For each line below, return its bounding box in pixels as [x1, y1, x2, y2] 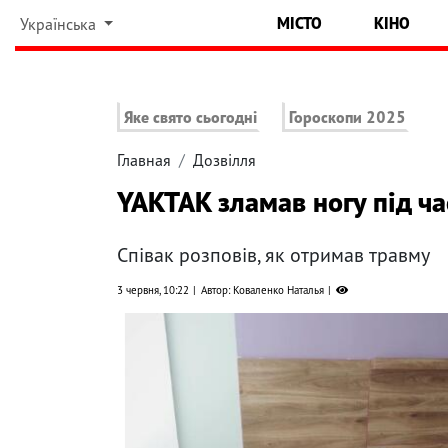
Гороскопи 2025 [289, 107, 407, 128]
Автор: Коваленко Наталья [201, 283, 324, 298]
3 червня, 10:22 [117, 283, 189, 298]
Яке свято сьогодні [124, 107, 257, 128]
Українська [19, 14, 100, 34]
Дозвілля [193, 150, 256, 171]
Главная [117, 150, 171, 171]
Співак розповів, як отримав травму [117, 242, 430, 269]
